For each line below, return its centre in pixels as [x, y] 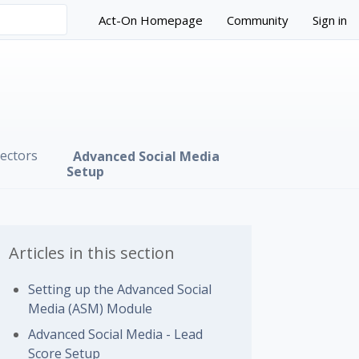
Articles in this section [92, 253]
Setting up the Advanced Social [120, 289]
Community [258, 20]
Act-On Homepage [151, 20]
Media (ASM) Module [91, 309]
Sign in [330, 20]
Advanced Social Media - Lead [116, 334]
